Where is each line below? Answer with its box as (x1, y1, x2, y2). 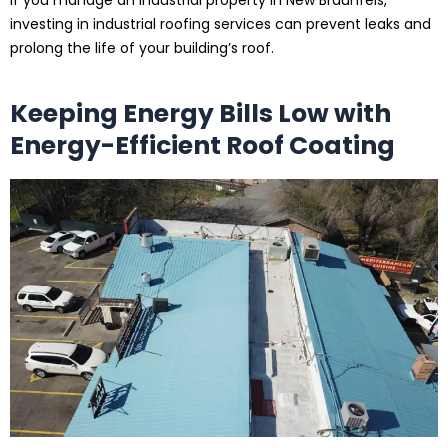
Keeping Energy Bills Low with (10, 95, 391, 131)
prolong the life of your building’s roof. (10, 38, 274, 59)
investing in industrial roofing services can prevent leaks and (10, 14, 431, 35)
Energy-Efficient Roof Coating (10, 127, 395, 163)
